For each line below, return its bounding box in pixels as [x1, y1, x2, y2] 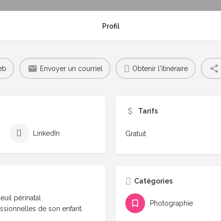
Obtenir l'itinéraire [132, 64, 188, 73]
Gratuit [125, 130, 146, 138]
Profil [102, 22, 119, 31]
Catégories [134, 177, 173, 185]
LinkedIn [33, 129, 60, 138]
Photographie [150, 199, 193, 208]
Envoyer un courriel [39, 64, 103, 73]
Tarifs [138, 107, 158, 115]
